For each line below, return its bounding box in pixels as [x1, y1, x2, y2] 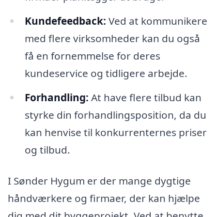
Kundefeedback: [24, 14, 106, 28]
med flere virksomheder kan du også [24, 31, 200, 46]
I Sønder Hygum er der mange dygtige [8, 173, 191, 187]
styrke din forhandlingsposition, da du [24, 108, 206, 122]
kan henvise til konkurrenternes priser [24, 125, 207, 139]
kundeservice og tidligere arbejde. [24, 66, 187, 80]
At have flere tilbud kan [88, 91, 201, 105]
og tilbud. [24, 143, 70, 157]
